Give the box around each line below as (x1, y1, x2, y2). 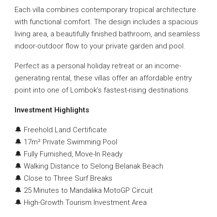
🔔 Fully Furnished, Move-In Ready (15, 149, 123, 158)
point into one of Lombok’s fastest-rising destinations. (15, 85, 190, 94)
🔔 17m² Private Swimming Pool (15, 137, 117, 146)
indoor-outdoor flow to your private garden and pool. (15, 41, 186, 50)
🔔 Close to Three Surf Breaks (15, 173, 112, 183)
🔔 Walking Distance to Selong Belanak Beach (15, 161, 163, 170)
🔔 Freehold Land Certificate (15, 125, 107, 134)
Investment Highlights (15, 105, 89, 114)
